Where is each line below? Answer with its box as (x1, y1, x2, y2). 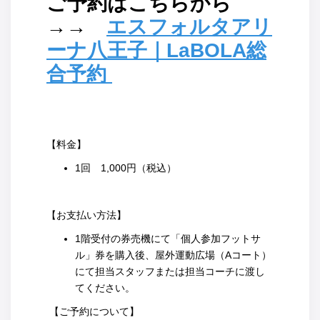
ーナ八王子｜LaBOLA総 (46, 39, 266, 62)
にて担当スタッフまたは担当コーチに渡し (75, 266, 265, 278)
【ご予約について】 (46, 306, 139, 318)
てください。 (75, 282, 135, 294)
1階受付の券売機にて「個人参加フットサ (75, 233, 261, 245)
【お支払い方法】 (46, 209, 126, 221)
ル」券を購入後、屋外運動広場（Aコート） (75, 249, 271, 261)
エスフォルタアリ (106, 16, 272, 39)
